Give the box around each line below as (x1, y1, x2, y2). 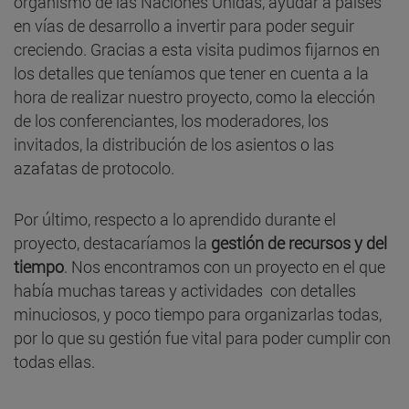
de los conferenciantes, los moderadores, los (14, 109, 329, 131)
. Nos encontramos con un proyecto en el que (64, 255, 385, 278)
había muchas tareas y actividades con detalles (14, 278, 356, 301)
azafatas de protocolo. (14, 156, 174, 179)
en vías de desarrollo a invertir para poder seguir (14, 14, 354, 37)
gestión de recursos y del (211, 231, 387, 254)
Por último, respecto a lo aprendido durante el (14, 207, 336, 230)
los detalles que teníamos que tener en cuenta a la (14, 61, 369, 84)
